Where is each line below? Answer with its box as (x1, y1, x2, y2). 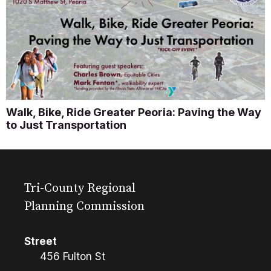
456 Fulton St (39, 250, 105, 263)
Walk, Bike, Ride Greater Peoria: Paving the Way (6, 106, 261, 119)
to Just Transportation (6, 119, 126, 131)
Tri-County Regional (24, 181, 135, 196)
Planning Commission (24, 199, 145, 214)
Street (24, 235, 57, 247)
